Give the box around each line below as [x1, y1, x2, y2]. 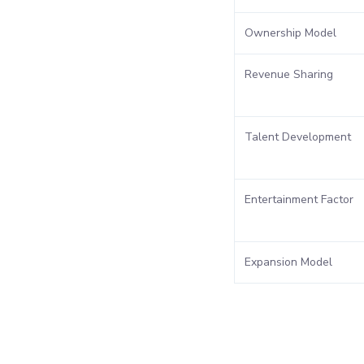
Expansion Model [245, 253, 332, 270]
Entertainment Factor [245, 191, 353, 207]
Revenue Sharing [245, 66, 333, 82]
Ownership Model [245, 24, 336, 41]
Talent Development [245, 128, 351, 145]
